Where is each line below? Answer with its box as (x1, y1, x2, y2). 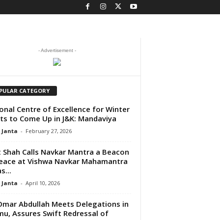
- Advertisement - (38, 48, 76, 53)
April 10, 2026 (25, 179, 60, 187)
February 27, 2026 (25, 127, 72, 135)
